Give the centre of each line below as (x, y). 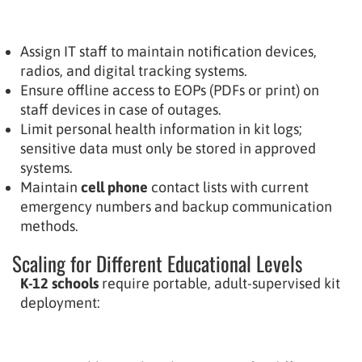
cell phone (114, 187)
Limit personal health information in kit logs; (161, 128)
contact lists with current (228, 187)
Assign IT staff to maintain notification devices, (168, 51)
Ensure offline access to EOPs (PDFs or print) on (170, 90)
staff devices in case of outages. (121, 109)
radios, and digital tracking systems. (134, 70)
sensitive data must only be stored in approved (168, 148)
